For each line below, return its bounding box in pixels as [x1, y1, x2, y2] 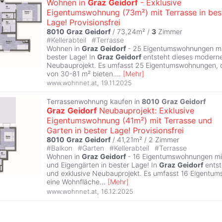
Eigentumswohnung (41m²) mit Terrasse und [47, 115, 212, 126]
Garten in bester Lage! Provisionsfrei [47, 125, 184, 136]
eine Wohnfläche [47, 177, 100, 186]
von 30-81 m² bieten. [47, 69, 115, 78]
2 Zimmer [149, 135, 179, 144]
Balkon [51, 144, 74, 153]
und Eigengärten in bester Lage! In [47, 161, 159, 169]
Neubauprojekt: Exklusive [97, 106, 194, 116]
